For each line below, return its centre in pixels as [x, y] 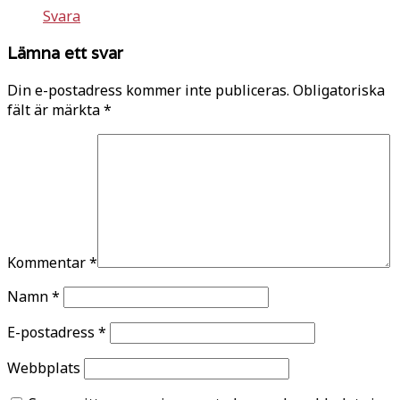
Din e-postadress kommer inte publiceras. [148, 91]
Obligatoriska [339, 91]
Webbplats [44, 368]
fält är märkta [55, 110]
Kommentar [48, 263]
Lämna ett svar [65, 53]
